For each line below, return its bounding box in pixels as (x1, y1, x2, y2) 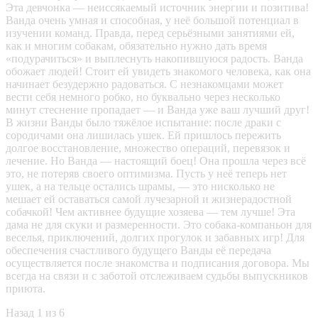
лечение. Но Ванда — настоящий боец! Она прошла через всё (6, 155, 306, 168)
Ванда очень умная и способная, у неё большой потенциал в (6, 14, 299, 27)
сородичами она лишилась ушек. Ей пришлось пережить (6, 129, 281, 142)
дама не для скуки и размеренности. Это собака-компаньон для (6, 219, 312, 231)
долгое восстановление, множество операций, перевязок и (6, 142, 290, 155)
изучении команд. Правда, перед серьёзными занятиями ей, (6, 27, 295, 40)
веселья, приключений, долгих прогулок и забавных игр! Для (6, 231, 305, 244)
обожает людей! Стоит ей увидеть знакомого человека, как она (6, 65, 311, 78)
